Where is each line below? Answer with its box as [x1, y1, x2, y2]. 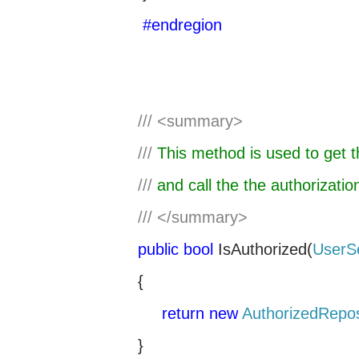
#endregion [138, 16, 222, 34]
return [162, 305, 204, 322]
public [138, 240, 179, 258]
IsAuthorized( [213, 240, 313, 258]
